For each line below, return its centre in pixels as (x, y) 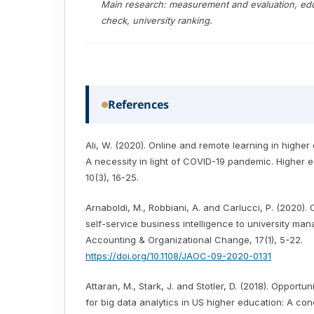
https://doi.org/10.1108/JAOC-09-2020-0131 (178, 256)
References (138, 105)
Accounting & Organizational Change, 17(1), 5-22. (194, 240)
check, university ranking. (157, 21)
